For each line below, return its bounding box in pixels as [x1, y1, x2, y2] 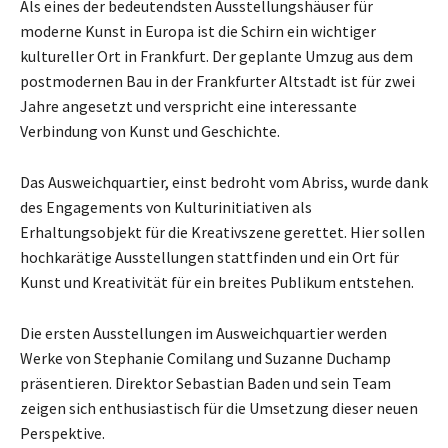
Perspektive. [20, 422, 105, 443]
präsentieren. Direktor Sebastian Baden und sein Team [20, 372, 391, 393]
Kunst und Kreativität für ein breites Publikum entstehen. [20, 271, 414, 292]
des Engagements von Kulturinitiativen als [20, 196, 312, 217]
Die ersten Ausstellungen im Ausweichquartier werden [20, 322, 387, 343]
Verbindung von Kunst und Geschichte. [20, 120, 280, 141]
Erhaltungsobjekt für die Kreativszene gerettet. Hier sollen [20, 221, 425, 242]
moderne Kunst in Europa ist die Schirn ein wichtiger [20, 20, 376, 41]
